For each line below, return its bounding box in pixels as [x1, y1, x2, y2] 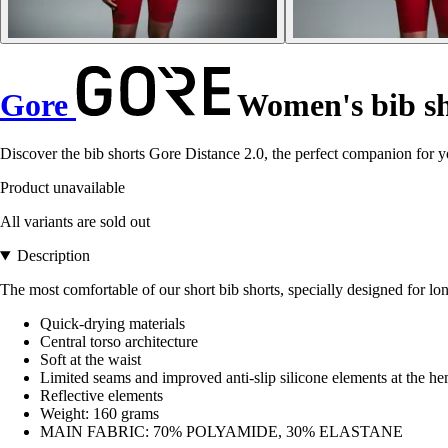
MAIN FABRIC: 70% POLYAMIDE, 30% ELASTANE [40, 423, 403, 441]
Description [16, 247, 90, 265]
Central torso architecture [40, 333, 198, 351]
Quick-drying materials [40, 315, 185, 333]
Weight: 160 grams [40, 405, 159, 423]
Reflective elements [40, 387, 163, 405]
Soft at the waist [40, 351, 141, 369]
